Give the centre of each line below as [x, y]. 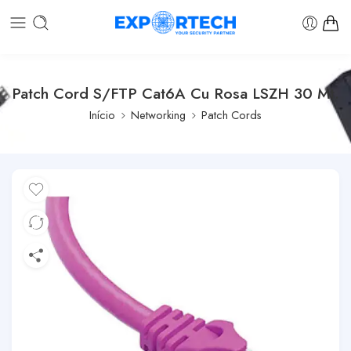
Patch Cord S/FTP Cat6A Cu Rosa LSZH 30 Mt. [175, 93]
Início [102, 115]
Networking [158, 115]
